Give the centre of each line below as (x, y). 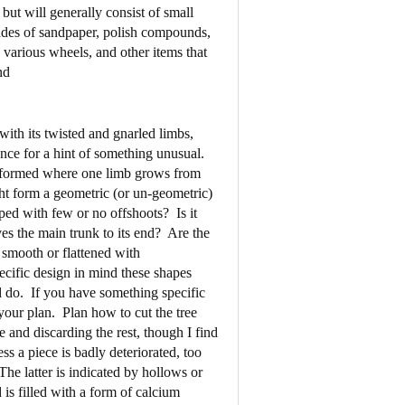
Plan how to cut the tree (129, 312)
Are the (188, 232)
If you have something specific (118, 292)
